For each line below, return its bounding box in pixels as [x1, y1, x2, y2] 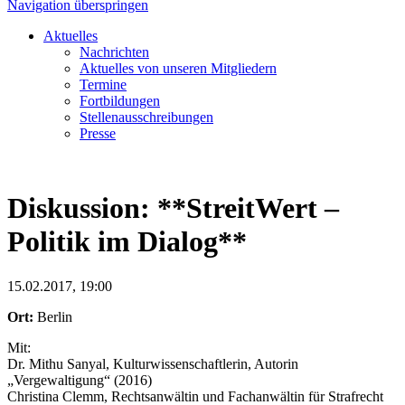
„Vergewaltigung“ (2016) [7, 372, 152, 388]
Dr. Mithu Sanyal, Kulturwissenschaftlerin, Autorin [7, 355, 298, 372]
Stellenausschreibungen [80, 109, 213, 125]
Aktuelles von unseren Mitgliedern [80, 61, 277, 76]
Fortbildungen [80, 93, 160, 108]
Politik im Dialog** [7, 225, 247, 259]
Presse [80, 126, 116, 141]
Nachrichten [80, 44, 149, 60]
